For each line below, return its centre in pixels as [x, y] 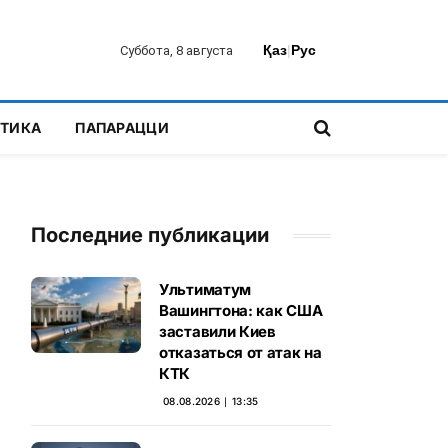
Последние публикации [150, 235]
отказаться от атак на [240, 352]
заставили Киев [217, 331]
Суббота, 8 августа [176, 50]
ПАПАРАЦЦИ [122, 127]
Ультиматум [205, 289]
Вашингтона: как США [241, 310]
